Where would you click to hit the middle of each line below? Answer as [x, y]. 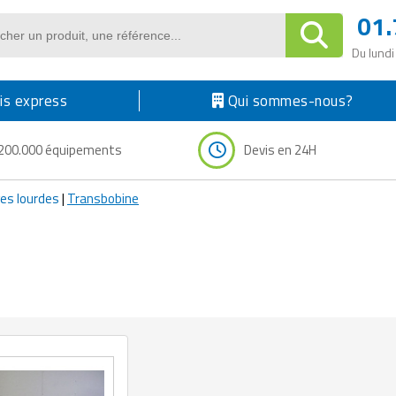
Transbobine [103, 198]
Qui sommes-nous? [289, 100]
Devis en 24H [280, 149]
